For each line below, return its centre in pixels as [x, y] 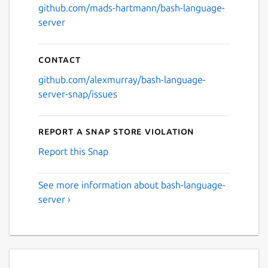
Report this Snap [73, 151]
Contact [60, 59]
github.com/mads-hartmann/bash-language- [132, 7]
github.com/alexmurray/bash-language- [122, 79]
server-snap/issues [78, 94]
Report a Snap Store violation [117, 131]
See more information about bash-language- [132, 185]
